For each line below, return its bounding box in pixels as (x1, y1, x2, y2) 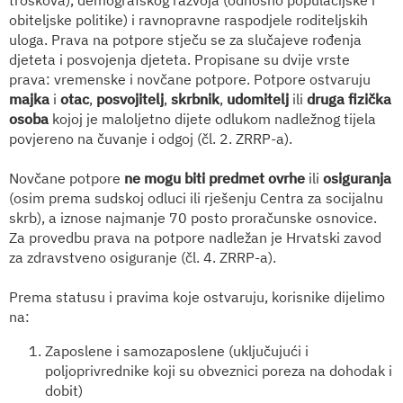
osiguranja (323, 168, 391, 187)
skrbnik (171, 89, 219, 108)
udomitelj (227, 89, 289, 108)
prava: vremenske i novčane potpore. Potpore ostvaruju (9, 69, 371, 88)
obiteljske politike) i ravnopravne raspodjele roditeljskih (9, 10, 368, 29)
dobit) (45, 381, 83, 399)
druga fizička (307, 89, 391, 108)
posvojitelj (96, 89, 164, 108)
